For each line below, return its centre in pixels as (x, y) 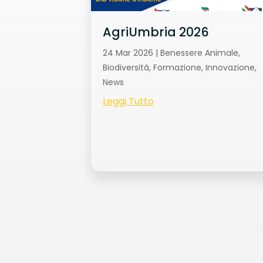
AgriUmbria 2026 (156, 32)
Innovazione (230, 67)
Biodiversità (126, 67)
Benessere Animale (199, 53)
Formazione (177, 67)
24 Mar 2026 (128, 53)
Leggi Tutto (128, 101)
